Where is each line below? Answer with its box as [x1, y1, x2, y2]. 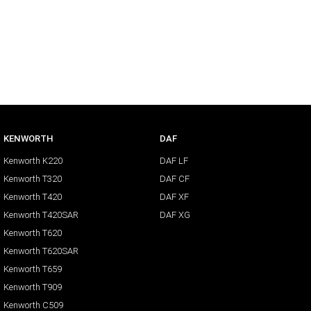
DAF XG [159, 209, 190, 221]
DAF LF [159, 155, 188, 167]
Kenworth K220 [3, 155, 62, 167]
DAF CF [159, 173, 190, 185]
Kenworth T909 [3, 281, 62, 294]
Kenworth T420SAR [3, 209, 78, 221]
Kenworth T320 [3, 173, 62, 185]
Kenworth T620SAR [3, 245, 78, 258]
